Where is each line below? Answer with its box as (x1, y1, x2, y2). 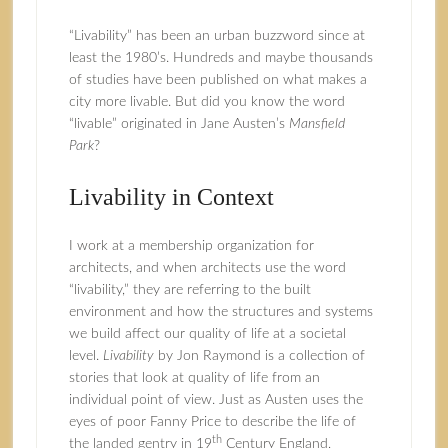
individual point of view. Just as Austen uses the (68, 393, 363, 407)
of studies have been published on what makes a (68, 73, 367, 87)
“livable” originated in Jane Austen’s (68, 117, 289, 131)
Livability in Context (68, 184, 274, 210)
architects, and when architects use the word (68, 261, 346, 275)
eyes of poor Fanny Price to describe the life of (68, 415, 356, 429)
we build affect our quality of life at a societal (68, 327, 346, 341)
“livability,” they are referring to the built (68, 283, 311, 297)
